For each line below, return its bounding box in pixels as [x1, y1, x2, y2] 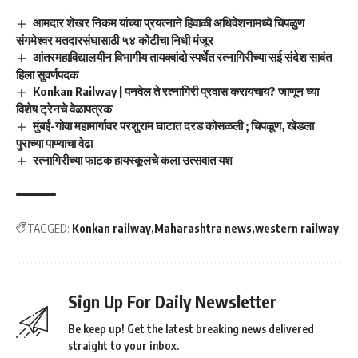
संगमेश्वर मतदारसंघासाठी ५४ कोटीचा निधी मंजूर [16, 33, 213, 48]
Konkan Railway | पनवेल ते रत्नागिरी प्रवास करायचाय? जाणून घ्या [33, 83, 320, 98]
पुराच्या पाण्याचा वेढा [16, 135, 93, 150]
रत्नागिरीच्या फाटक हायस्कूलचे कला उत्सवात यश [33, 152, 233, 167]
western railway [255, 221, 339, 235]
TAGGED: [27, 221, 70, 235]
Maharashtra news [154, 221, 252, 235]
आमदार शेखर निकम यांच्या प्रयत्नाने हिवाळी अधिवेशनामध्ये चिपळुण [33, 15, 305, 30]
